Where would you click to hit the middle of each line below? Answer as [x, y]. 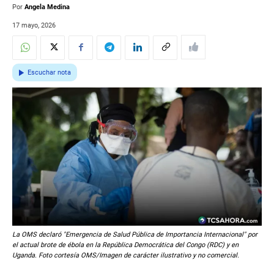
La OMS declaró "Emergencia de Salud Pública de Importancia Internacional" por [135, 235]
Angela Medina [47, 7]
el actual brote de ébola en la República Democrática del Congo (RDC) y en [125, 245]
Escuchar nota [49, 73]
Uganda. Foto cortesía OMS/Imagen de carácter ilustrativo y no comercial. [126, 256]
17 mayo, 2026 [34, 26]
